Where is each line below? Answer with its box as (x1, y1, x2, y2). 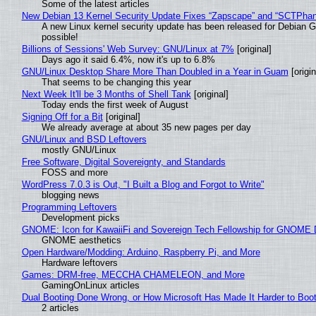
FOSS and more (41, 166, 108, 178)
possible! (41, 31, 78, 42)
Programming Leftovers (21, 201, 117, 212)
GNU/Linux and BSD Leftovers (21, 133, 147, 145)
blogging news (41, 189, 99, 200)
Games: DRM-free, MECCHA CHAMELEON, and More (21, 269, 245, 280)
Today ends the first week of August (41, 99, 188, 110)
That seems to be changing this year (41, 76, 191, 87)
